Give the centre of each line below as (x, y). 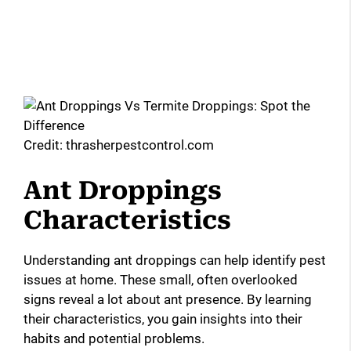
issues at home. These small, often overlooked (161, 279)
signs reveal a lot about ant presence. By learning (168, 299)
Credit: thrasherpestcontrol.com (119, 145)
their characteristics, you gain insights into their (163, 318)
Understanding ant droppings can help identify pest (175, 260)
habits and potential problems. (114, 338)
